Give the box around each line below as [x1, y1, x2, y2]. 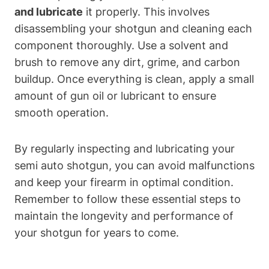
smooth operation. [14, 106, 109, 119]
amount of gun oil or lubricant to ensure [14, 89, 216, 103]
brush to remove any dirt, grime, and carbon [14, 56, 240, 69]
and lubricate [14, 5, 83, 19]
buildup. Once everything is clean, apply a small [14, 73, 254, 86]
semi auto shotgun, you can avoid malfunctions [14, 159, 255, 172]
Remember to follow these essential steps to [14, 193, 241, 206]
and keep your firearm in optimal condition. [14, 176, 234, 189]
